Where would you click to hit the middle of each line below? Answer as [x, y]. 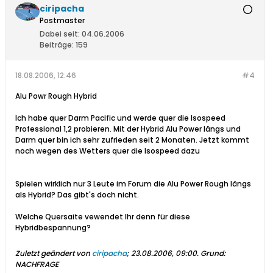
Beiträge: [57, 45]
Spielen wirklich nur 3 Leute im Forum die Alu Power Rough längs [133, 184]
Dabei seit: [60, 34]
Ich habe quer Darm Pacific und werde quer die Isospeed [120, 118]
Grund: [213, 253]
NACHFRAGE [37, 264]
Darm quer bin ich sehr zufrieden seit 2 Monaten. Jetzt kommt [132, 140]
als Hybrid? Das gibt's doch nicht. [77, 195]
